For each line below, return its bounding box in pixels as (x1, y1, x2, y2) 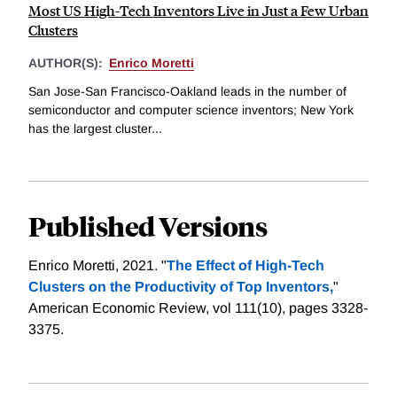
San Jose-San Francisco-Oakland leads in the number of (28, 83, 346, 98)
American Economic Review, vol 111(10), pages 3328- (28, 300, 368, 315)
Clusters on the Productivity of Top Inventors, (28, 278, 333, 294)
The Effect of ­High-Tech (167, 257, 324, 273)
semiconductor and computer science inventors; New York (28, 102, 354, 117)
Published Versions (28, 207, 267, 243)
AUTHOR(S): (28, 56, 106, 71)
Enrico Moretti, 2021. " (28, 257, 167, 273)
